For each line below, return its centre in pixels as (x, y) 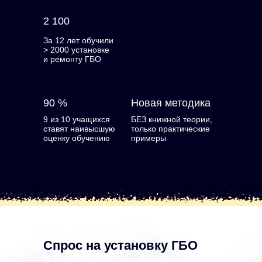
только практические (170, 129)
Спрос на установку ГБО (122, 245)
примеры (149, 138)
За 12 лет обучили (78, 40)
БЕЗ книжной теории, (172, 119)
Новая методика (171, 103)
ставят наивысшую (79, 129)
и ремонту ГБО (72, 59)
